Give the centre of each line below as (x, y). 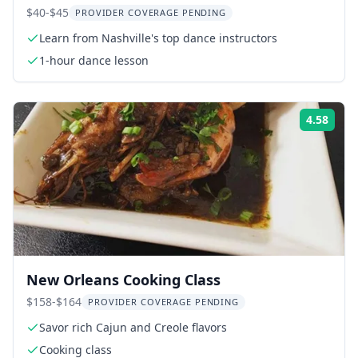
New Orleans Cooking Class (123, 280)
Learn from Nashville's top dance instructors (158, 38)
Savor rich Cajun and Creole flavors (133, 327)
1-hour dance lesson (94, 60)
